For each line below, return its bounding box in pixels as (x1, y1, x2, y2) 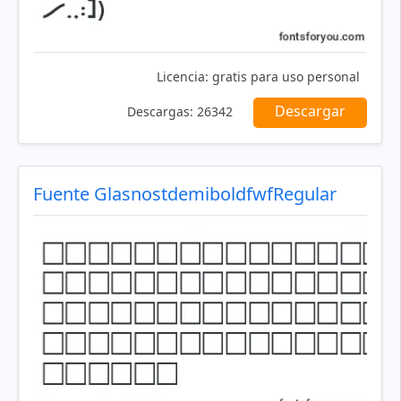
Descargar (275, 101, 346, 122)
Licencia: (157, 68, 209, 86)
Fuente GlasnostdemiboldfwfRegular (33, 182, 337, 207)
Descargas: (127, 103, 193, 121)
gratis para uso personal (209, 68, 360, 86)
